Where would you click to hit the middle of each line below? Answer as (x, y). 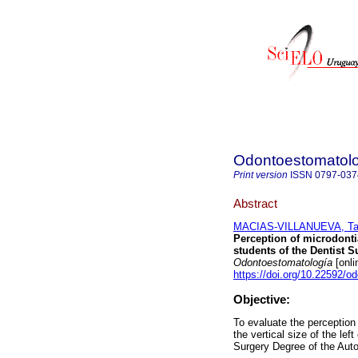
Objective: (262, 300)
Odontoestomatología (283, 263)
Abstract (255, 203)
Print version (261, 175)
